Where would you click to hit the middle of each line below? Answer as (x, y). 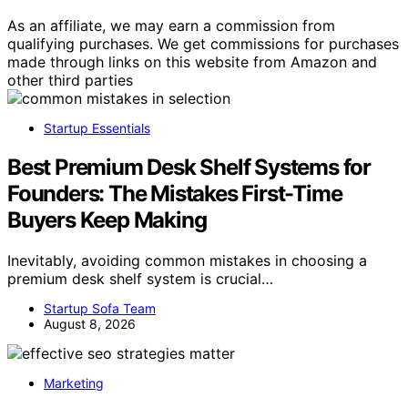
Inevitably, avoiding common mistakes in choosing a (187, 260)
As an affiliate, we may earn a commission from (171, 25)
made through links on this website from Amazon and (192, 61)
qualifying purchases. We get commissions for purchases (203, 43)
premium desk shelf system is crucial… (140, 278)
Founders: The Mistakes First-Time (175, 193)
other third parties (70, 80)
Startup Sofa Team (100, 308)
